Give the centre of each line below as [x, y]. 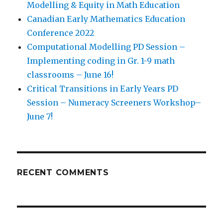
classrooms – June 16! [70, 74]
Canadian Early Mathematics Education [106, 19]
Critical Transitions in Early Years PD [103, 88]
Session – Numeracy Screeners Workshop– [114, 102]
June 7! [40, 116]
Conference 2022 [61, 33]
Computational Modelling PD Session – [106, 47]
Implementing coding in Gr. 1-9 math [101, 60]
